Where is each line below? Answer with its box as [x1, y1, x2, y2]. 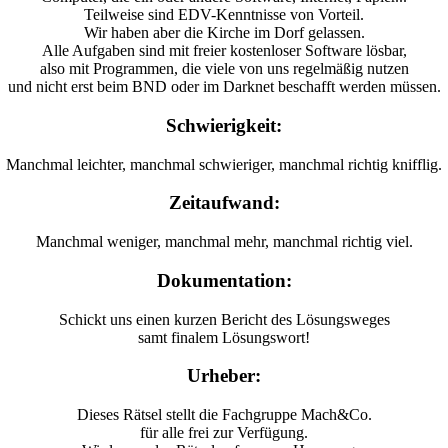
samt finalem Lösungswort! [138, 328, 310, 346]
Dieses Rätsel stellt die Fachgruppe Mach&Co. [76, 406, 372, 424]
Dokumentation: [156, 269, 292, 291]
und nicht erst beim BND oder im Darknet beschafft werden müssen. [7, 78, 441, 96]
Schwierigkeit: [166, 115, 282, 136]
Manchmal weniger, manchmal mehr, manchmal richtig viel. [35, 233, 413, 251]
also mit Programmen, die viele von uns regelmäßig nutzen [39, 60, 409, 78]
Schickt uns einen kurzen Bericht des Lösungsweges [58, 310, 390, 328]
